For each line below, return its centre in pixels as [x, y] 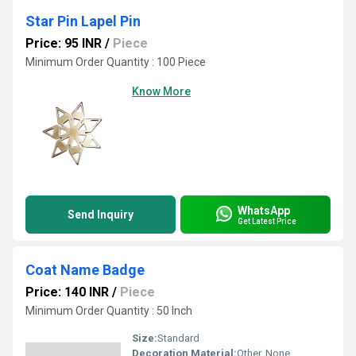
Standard [178, 338]
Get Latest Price [267, 221]
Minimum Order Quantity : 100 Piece [116, 62]
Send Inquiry [101, 215]
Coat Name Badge [85, 270]
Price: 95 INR [64, 43]
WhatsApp [264, 210]
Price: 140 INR [67, 292]
